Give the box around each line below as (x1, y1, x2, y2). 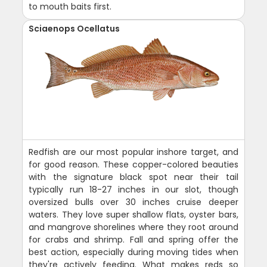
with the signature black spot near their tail (29, 171, 238, 184)
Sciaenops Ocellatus (29, 23, 120, 35)
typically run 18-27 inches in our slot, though (29, 184, 238, 196)
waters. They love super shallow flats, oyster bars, (29, 209, 238, 221)
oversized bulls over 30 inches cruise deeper (29, 196, 238, 209)
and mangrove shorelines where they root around (29, 221, 238, 234)
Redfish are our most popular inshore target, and (29, 146, 238, 159)
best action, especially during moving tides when (29, 246, 238, 259)
